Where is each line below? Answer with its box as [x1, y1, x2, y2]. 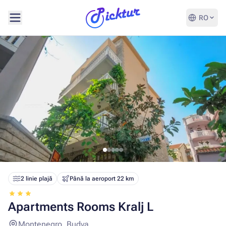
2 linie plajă [21, 175, 52, 182]
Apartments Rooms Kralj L [8, 200, 153, 214]
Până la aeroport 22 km [70, 175, 134, 182]
